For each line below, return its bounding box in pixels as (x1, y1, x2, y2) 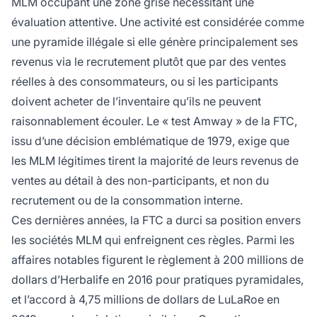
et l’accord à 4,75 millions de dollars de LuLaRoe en (11, 292, 279, 307)
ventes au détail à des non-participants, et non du (11, 173, 269, 188)
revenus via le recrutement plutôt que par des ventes (11, 54, 286, 69)
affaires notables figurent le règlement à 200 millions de (11, 253, 304, 267)
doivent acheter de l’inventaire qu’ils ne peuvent (11, 94, 261, 109)
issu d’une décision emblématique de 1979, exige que (11, 134, 289, 149)
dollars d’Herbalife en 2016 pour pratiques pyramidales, (11, 272, 304, 287)
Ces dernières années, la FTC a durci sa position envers (11, 213, 301, 228)
